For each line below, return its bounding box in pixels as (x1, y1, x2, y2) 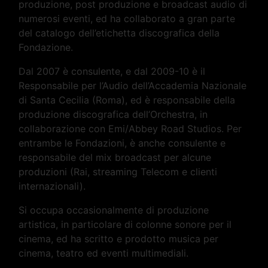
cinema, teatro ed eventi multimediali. (19, 246, 189, 259)
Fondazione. (19, 41, 74, 53)
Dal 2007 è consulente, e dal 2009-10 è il (19, 65, 206, 77)
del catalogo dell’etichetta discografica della (19, 26, 220, 39)
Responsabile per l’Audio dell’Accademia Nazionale (19, 79, 247, 92)
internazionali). (19, 179, 86, 192)
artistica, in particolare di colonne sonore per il (19, 218, 232, 230)
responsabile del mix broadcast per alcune (19, 151, 212, 163)
